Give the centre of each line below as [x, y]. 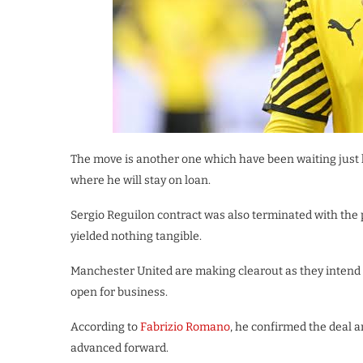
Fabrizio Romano [185, 327]
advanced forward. [120, 348]
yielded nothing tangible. [136, 237]
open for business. [119, 293]
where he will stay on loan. [141, 181]
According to [105, 327]
